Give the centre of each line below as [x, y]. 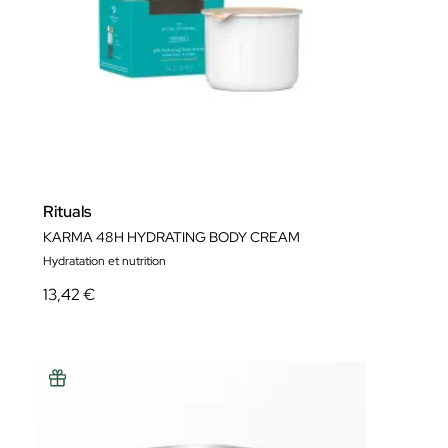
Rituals [67, 212]
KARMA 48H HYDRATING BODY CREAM [171, 237]
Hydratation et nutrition [104, 261]
